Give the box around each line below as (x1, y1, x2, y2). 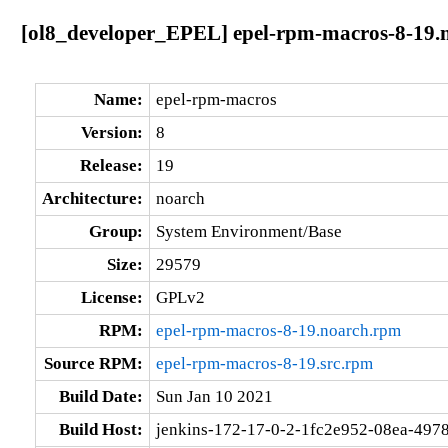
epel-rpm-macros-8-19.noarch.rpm (155, 320, 401, 340)
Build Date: (58, 386, 143, 406)
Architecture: (41, 188, 143, 208)
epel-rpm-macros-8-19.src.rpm (155, 353, 373, 373)
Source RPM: (43, 353, 143, 373)
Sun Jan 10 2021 (155, 386, 273, 406)
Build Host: (58, 419, 143, 439)
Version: (80, 122, 143, 142)
